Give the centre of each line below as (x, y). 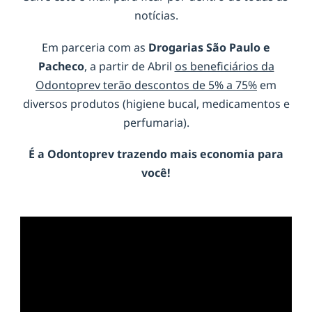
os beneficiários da (224, 66)
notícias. (156, 16)
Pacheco (61, 66)
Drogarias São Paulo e (209, 47)
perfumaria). (156, 122)
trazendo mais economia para (200, 154)
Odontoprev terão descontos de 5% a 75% (146, 85)
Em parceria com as (95, 47)
